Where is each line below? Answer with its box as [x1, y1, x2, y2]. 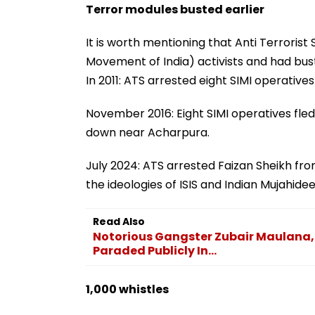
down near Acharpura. [86, 124, 210, 141]
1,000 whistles [86, 281, 169, 297]
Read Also [93, 214, 145, 229]
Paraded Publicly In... [93, 242, 217, 259]
